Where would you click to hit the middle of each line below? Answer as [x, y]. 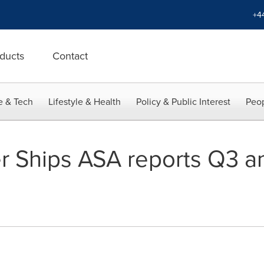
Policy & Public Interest [183, 101]
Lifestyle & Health [85, 101]
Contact [70, 56]
